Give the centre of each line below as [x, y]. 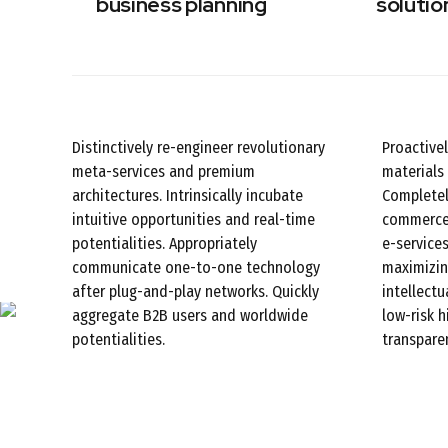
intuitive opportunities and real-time [193, 220]
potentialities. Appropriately [164, 244]
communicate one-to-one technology [196, 268]
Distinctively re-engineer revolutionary [198, 148]
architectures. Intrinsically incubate [187, 196]
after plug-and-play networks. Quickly [195, 292]
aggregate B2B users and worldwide [190, 316]
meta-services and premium [163, 172]
